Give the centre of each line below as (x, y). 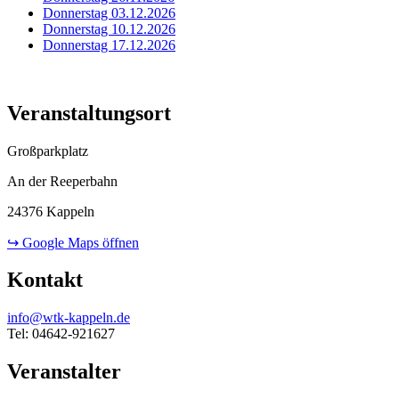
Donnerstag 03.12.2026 (109, 12)
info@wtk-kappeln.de (69, 318)
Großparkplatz (48, 151)
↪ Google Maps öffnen (73, 242)
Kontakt (45, 280)
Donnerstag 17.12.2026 (109, 45)
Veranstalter (64, 372)
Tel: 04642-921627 (61, 334)
